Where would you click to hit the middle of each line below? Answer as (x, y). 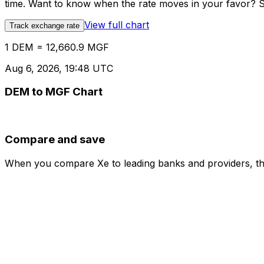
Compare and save (55, 139)
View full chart (117, 24)
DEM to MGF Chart (54, 92)
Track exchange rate (44, 25)
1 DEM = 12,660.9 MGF (57, 47)
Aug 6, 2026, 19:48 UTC (59, 68)
